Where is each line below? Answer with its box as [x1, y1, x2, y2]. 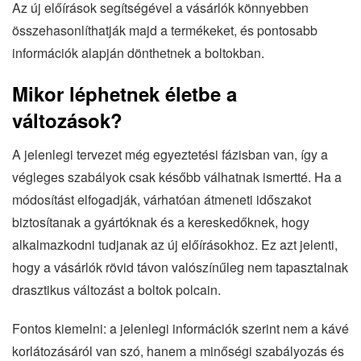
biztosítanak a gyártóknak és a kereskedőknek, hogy [12, 212, 309, 231]
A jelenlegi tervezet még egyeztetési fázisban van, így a [12, 144, 328, 164]
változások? [12, 106, 122, 134]
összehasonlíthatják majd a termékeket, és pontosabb [12, 20, 317, 39]
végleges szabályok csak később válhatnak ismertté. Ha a [12, 167, 342, 186]
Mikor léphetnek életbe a [12, 79, 237, 107]
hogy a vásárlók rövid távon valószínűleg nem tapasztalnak [12, 257, 348, 276]
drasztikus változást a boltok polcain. [12, 280, 221, 299]
